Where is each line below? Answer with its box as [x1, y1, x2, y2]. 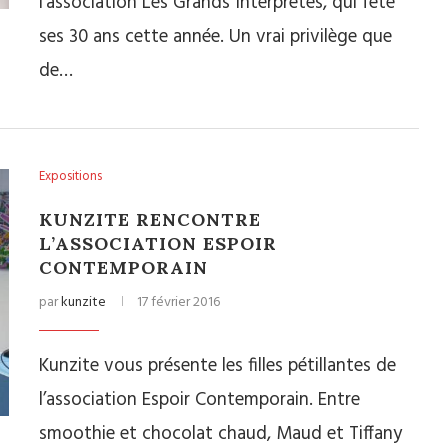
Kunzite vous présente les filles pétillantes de [39, 351, 396, 381]
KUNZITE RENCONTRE [39, 208, 261, 231]
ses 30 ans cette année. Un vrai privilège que [39, 22, 392, 52]
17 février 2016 [137, 291, 220, 314]
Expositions [39, 166, 102, 187]
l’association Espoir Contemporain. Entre [39, 385, 360, 415]
